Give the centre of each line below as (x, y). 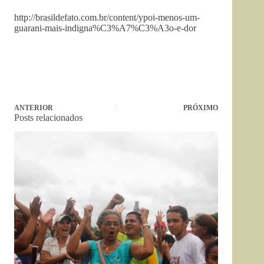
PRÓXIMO (201, 108)
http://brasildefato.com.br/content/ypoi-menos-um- (107, 17)
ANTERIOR (34, 108)
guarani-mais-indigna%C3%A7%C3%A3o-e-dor (105, 28)
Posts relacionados (48, 117)
